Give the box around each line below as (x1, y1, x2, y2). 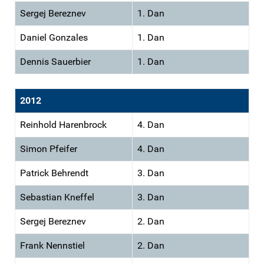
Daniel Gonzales (20, 31, 88, 43)
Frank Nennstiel (20, 239, 85, 251)
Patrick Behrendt (20, 167, 88, 179)
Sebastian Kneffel (20, 191, 94, 203)
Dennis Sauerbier (20, 55, 91, 67)
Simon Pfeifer (20, 143, 77, 154)
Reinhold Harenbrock (20, 118, 107, 130)
